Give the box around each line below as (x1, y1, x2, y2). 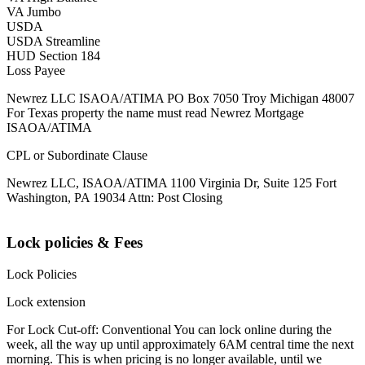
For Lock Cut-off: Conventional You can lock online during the (7, 322, 332, 336)
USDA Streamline (7, 34, 100, 49)
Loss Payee (7, 64, 65, 78)
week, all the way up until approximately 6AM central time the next (7, 336, 354, 351)
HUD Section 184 (7, 49, 100, 64)
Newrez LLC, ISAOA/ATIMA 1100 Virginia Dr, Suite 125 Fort (7, 176, 336, 191)
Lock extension (7, 294, 86, 309)
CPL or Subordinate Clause (7, 148, 147, 163)
